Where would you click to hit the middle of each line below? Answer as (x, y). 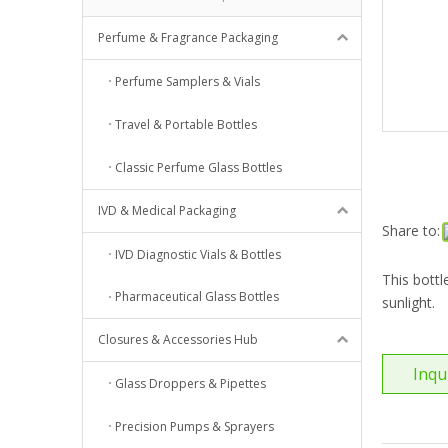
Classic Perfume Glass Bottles (198, 167)
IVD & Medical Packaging (167, 210)
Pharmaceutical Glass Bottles (197, 297)
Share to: (411, 230)
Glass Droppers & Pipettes (190, 384)
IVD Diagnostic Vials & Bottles (198, 254)
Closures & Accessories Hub (178, 340)
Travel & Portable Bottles (186, 125)
